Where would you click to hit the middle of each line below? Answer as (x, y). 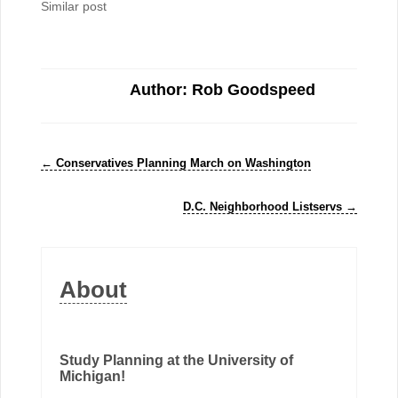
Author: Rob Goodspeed (222, 89)
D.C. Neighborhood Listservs (265, 207)
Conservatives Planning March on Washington (181, 163)
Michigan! (92, 377)
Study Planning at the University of (176, 361)
